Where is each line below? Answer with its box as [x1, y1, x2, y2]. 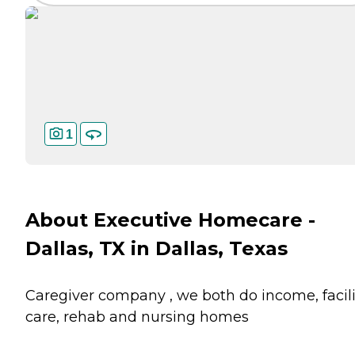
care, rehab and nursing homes [25, 308, 249, 326]
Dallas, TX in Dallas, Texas [25, 237, 288, 261]
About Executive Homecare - [25, 208, 315, 232]
